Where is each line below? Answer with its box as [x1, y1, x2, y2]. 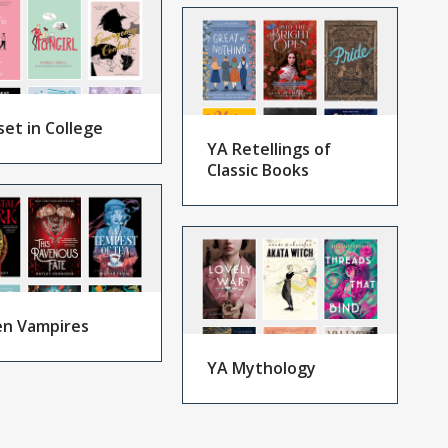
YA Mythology [207, 357, 317, 380]
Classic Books [207, 159, 310, 182]
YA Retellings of [207, 138, 332, 161]
